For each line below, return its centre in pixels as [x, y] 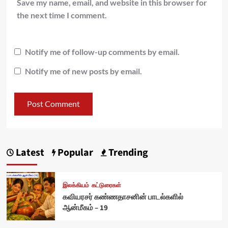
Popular [74, 152]
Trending [127, 152]
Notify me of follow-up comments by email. [102, 52]
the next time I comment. [62, 15]
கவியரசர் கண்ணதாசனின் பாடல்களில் [123, 197]
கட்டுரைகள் [106, 185]
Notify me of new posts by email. [83, 71]
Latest [29, 152]
